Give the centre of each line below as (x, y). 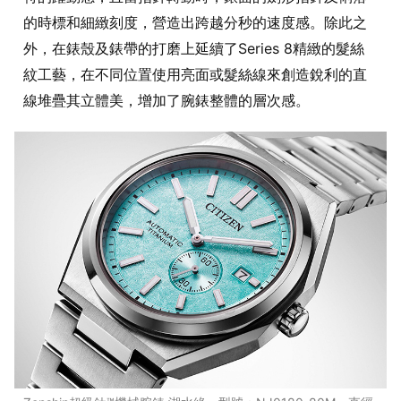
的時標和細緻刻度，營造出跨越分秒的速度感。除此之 (195, 22)
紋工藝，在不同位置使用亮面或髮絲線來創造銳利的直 (195, 74)
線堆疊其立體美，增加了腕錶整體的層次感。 (166, 100)
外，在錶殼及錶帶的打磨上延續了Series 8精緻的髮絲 (194, 48)
